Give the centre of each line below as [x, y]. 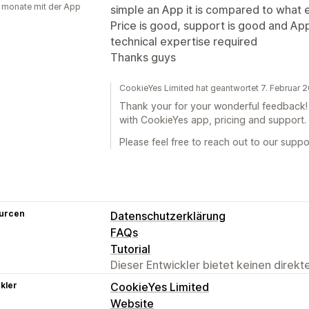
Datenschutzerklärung [168, 216]
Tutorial [130, 249]
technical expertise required [184, 41]
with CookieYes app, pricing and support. [213, 119]
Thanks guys [143, 57]
